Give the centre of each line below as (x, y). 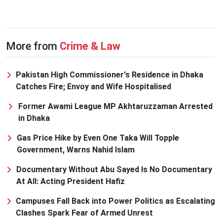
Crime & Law (90, 46)
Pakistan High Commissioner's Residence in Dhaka (109, 75)
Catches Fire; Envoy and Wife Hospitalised (93, 87)
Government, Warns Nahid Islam (76, 150)
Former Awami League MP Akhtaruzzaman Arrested (116, 107)
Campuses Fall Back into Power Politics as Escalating (115, 201)
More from (33, 46)
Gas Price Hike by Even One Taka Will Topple (98, 138)
